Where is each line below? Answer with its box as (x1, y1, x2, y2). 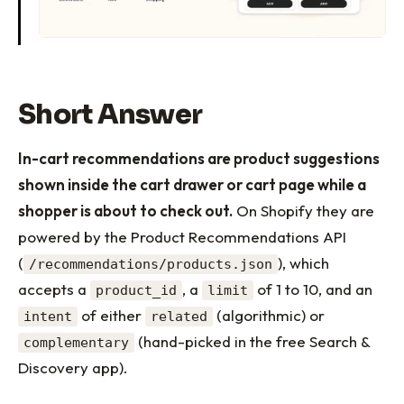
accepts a (18, 279, 90, 298)
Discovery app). (18, 357, 128, 377)
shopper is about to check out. (18, 200, 233, 220)
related (151, 308, 207, 325)
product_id (96, 281, 177, 298)
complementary (23, 334, 129, 351)
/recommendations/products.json (29, 255, 272, 272)
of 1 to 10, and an (253, 279, 372, 298)
